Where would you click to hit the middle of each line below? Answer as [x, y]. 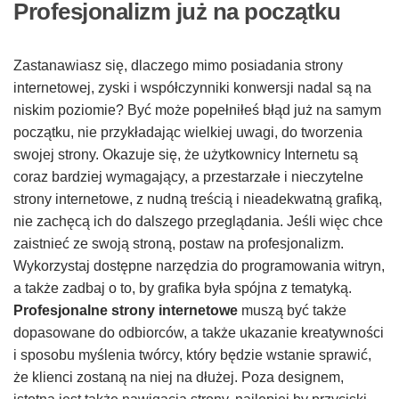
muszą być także [292, 310]
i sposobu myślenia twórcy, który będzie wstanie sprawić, [192, 354]
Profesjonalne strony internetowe [126, 310]
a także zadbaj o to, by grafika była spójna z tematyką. [183, 288]
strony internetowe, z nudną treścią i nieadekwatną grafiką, [198, 199]
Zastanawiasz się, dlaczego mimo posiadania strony [178, 65]
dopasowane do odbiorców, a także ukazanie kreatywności [199, 332]
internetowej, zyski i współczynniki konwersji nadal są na [192, 87]
